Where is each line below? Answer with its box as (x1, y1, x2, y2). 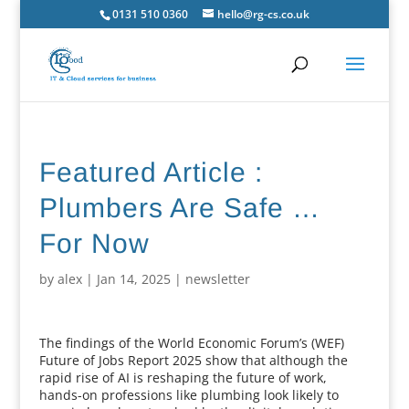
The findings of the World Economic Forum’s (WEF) (38, 334, 344, 351)
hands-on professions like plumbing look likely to (38, 386, 339, 404)
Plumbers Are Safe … (38, 193, 320, 223)
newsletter (184, 270, 250, 288)
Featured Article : (38, 157, 263, 187)
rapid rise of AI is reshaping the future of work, (38, 369, 327, 386)
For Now (38, 228, 150, 258)
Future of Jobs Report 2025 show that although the (38, 351, 348, 369)
